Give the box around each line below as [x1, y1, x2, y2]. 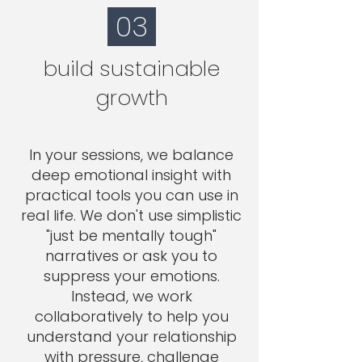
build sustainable [43, 54, 220, 83]
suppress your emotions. [43, 266, 220, 286]
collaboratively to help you [34, 306, 229, 326]
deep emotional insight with [32, 165, 231, 185]
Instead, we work [70, 286, 192, 306]
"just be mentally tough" [46, 225, 217, 246]
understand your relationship [26, 326, 237, 347]
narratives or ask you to [45, 246, 217, 266]
